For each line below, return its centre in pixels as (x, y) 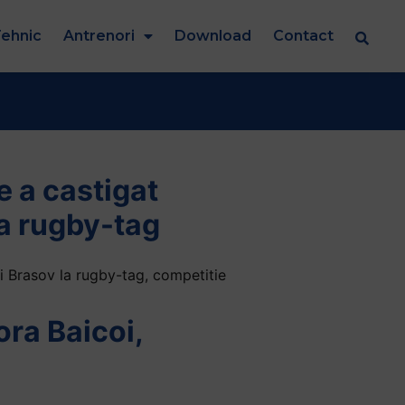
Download (213, 35)
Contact (303, 35)
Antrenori (99, 35)
